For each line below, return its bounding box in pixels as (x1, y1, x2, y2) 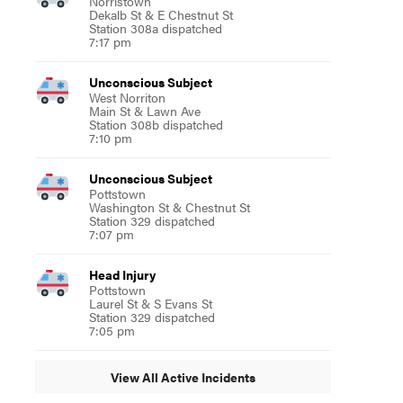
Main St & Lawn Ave (88, 102, 201, 120)
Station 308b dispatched (88, 115, 223, 133)
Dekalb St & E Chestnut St (88, 5, 233, 23)
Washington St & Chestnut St (88, 198, 250, 216)
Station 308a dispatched (88, 19, 222, 37)
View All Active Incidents (110, 367, 255, 386)
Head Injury (88, 265, 156, 283)
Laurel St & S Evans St (88, 294, 212, 312)
